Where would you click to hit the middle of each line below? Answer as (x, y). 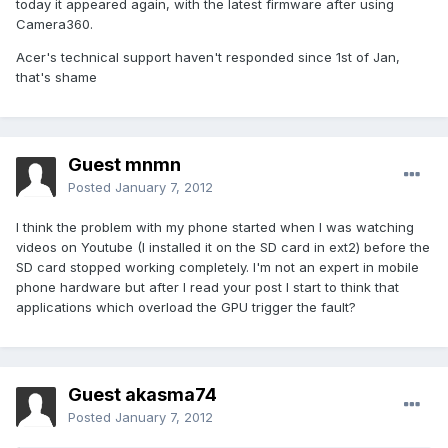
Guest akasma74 (142, 395)
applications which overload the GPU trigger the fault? (186, 307)
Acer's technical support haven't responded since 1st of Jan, (208, 57)
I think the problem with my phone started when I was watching (215, 227)
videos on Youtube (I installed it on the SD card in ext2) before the (223, 247)
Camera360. (54, 24)
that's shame (56, 77)
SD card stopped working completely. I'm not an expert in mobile (217, 267)
